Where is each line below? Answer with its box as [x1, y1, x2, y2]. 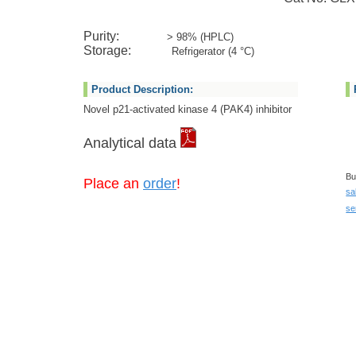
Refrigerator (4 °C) [172, 45, 254, 57]
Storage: [83, 44, 169, 57]
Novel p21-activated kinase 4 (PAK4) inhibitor [83, 103, 292, 115]
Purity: [83, 29, 167, 43]
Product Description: [91, 83, 193, 95]
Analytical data [83, 135, 180, 151]
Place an [83, 176, 143, 192]
